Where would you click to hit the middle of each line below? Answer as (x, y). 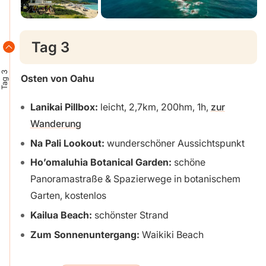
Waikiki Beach (171, 235)
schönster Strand (131, 215)
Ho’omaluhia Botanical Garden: (101, 162)
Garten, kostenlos (68, 196)
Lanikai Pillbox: (65, 107)
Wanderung (56, 123)
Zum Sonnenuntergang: (85, 235)
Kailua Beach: (62, 215)
